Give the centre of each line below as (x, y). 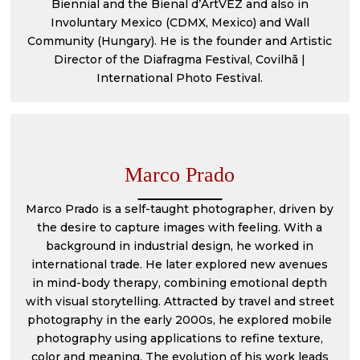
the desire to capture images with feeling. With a (180, 227)
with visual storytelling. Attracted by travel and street (180, 301)
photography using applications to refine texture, (180, 338)
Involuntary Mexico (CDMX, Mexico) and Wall (180, 22)
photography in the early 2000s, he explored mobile (180, 320)
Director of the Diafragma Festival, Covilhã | (180, 59)
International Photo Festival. (180, 78)
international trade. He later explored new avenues (180, 264)
